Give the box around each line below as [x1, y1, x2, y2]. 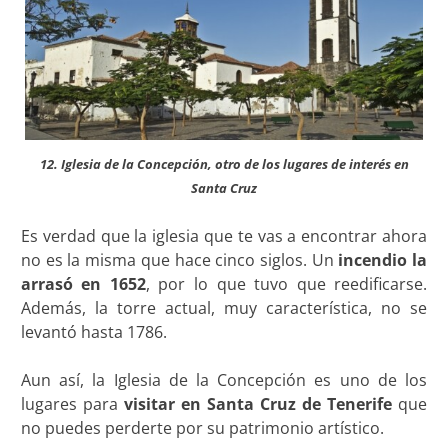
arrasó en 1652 [20, 272, 146, 295]
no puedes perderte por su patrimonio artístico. [20, 416, 388, 439]
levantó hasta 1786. [20, 320, 167, 343]
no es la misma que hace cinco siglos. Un [20, 248, 339, 271]
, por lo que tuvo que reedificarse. [145, 272, 428, 295]
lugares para [20, 392, 124, 415]
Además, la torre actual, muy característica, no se [20, 296, 428, 319]
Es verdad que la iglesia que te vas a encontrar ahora [20, 224, 428, 247]
